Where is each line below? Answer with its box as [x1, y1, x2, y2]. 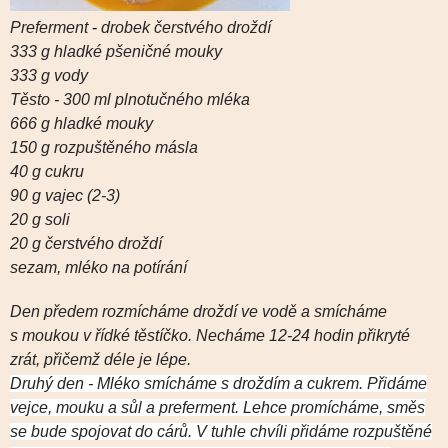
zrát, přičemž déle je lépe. [10, 350, 195, 368]
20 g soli [10, 210, 70, 228]
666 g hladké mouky [10, 114, 153, 132]
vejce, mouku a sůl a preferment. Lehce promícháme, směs [10, 398, 425, 416]
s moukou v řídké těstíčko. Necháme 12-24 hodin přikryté [10, 326, 410, 344]
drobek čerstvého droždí [101, 18, 271, 36]
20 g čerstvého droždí [10, 234, 162, 252]
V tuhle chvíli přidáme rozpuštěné [196, 422, 432, 440]
